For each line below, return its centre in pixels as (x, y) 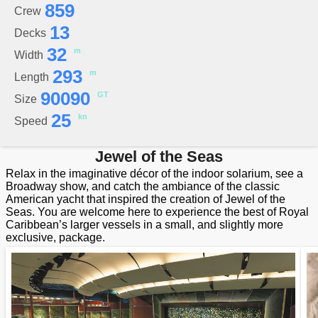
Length (32, 77)
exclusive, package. (55, 237)
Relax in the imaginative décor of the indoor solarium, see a (154, 174)
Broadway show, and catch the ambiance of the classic (143, 186)
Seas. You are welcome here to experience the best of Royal (157, 212)
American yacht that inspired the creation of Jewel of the (146, 199)
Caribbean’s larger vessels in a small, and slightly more (144, 225)
